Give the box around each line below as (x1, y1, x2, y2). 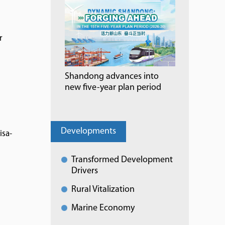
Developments (61, 127, 116, 137)
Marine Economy (71, 203, 135, 213)
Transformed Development (71, 155, 173, 165)
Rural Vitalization (71, 185, 135, 195)
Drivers (71, 166, 98, 176)
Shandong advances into (65, 72, 159, 82)
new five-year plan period (65, 83, 161, 93)
